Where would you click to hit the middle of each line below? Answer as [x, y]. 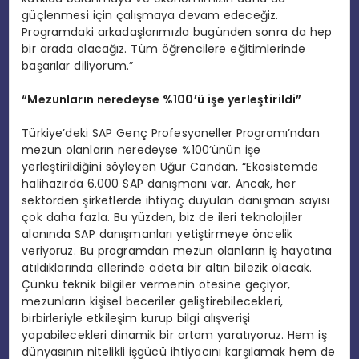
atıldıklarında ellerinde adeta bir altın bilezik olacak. [167, 267]
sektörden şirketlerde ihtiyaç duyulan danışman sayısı [175, 200]
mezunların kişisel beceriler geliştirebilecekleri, [152, 301]
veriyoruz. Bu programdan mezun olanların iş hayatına [177, 250]
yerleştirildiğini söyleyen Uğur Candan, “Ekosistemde [170, 166]
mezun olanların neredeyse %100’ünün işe [141, 149]
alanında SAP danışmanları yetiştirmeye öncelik [157, 234]
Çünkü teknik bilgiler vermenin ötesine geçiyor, [156, 284]
